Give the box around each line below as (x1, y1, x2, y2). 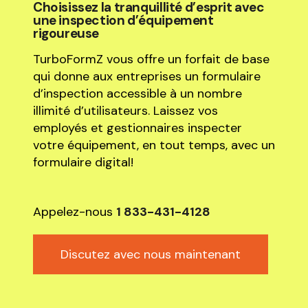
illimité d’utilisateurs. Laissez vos (32, 102, 218, 120)
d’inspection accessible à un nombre (32, 85, 242, 102)
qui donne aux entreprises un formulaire (32, 68, 261, 85)
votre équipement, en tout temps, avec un (32, 137, 275, 154)
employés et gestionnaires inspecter (32, 120, 242, 137)
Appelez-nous (32, 203, 116, 221)
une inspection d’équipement (32, 12, 214, 30)
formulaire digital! (32, 154, 133, 171)
